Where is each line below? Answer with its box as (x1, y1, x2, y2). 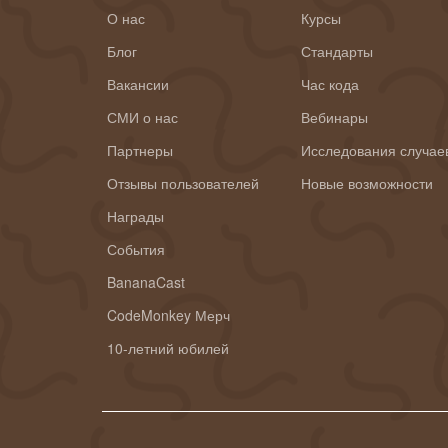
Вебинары (300, 107, 368, 128)
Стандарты (300, 41, 373, 62)
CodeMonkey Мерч (107, 305, 230, 326)
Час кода (300, 74, 359, 95)
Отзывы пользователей (107, 173, 259, 194)
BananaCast (107, 272, 185, 293)
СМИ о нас (107, 107, 178, 128)
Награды (107, 206, 164, 227)
